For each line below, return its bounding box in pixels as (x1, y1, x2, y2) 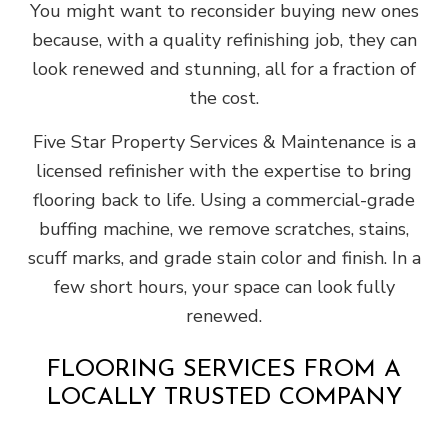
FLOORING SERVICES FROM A (47, 358, 401, 383)
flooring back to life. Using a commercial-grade (33, 188, 415, 213)
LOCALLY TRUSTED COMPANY (46, 386, 402, 411)
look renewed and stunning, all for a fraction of (32, 57, 416, 82)
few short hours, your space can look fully (53, 275, 395, 300)
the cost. (189, 86, 259, 111)
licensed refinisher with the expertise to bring (36, 159, 412, 184)
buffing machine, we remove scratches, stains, (39, 217, 409, 242)
